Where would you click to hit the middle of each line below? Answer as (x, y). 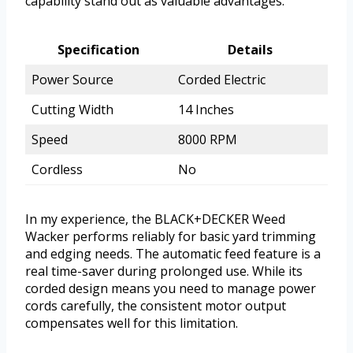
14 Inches (206, 109)
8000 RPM (208, 139)
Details (250, 49)
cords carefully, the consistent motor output (156, 305)
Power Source (72, 79)
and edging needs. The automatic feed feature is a (173, 253)
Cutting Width (72, 109)
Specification (98, 49)
